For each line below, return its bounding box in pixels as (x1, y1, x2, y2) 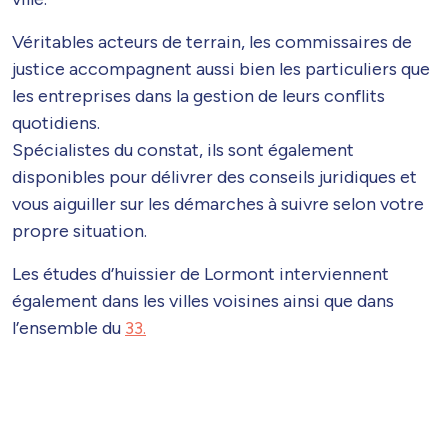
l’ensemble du (12, 317, 125, 340)
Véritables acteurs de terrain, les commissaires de (12, 31, 412, 54)
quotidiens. (12, 112, 100, 135)
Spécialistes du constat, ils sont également (12, 139, 354, 162)
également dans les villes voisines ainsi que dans (12, 290, 394, 313)
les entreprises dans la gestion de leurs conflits (12, 85, 385, 108)
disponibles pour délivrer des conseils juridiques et (12, 166, 417, 189)
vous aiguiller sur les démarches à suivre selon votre (12, 193, 424, 216)
